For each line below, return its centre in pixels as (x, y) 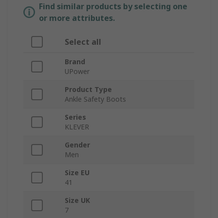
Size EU (77, 173)
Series (75, 117)
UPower (77, 72)
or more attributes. (77, 18)
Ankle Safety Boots (95, 99)
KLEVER (77, 127)
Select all (83, 42)
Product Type (88, 90)
